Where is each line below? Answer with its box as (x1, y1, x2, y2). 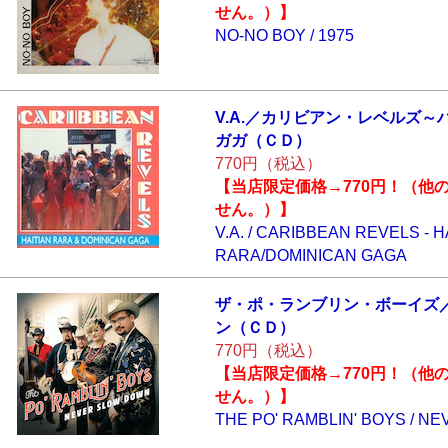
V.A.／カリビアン (214, 109, 341, 126)
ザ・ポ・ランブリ (214, 296, 343, 313)
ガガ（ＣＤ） (214, 132, 311, 149)
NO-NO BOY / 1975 (214, 27, 354, 44)
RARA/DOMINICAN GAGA (214, 247, 407, 264)
